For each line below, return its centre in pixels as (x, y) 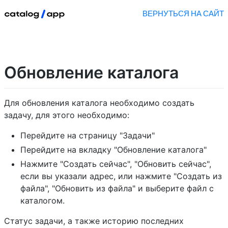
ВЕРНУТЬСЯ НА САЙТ (183, 13)
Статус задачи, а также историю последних (94, 221)
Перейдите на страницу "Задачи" (88, 135)
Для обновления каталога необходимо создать (99, 103)
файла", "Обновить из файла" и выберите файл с (117, 188)
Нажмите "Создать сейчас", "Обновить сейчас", (116, 164)
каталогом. (42, 200)
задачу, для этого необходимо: (67, 115)
